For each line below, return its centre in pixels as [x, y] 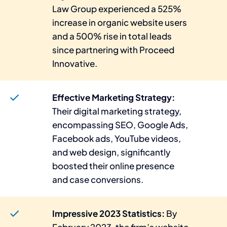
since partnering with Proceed [113, 49]
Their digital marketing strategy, [117, 111]
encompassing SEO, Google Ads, [120, 124]
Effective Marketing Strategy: [114, 97]
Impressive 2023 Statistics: [109, 213]
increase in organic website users [120, 22]
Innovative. [75, 63]
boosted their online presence [113, 165]
